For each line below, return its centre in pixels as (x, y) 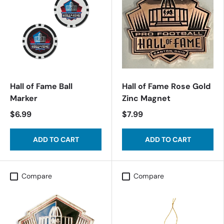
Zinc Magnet (146, 98)
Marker (24, 98)
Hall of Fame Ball (41, 86)
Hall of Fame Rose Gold (166, 86)
